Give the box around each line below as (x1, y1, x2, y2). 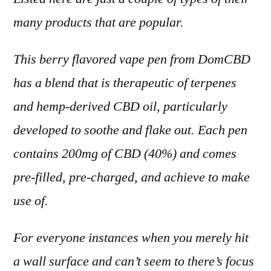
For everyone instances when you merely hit (13, 229, 249, 246)
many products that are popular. (13, 14, 184, 31)
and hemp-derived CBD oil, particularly (13, 98, 227, 115)
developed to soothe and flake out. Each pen (13, 122, 247, 139)
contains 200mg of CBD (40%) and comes (13, 145, 237, 162)
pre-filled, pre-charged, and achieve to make (13, 169, 250, 186)
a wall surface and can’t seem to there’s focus (13, 253, 254, 270)
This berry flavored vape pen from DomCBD (13, 51, 250, 68)
